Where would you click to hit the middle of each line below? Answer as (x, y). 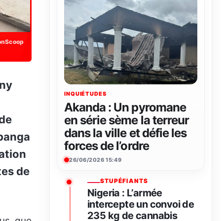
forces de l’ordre (107, 146)
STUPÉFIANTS (124, 181)
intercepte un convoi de (141, 204)
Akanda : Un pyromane (125, 108)
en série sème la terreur (127, 120)
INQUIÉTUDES (85, 94)
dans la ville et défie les (126, 133)
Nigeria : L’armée (125, 193)
